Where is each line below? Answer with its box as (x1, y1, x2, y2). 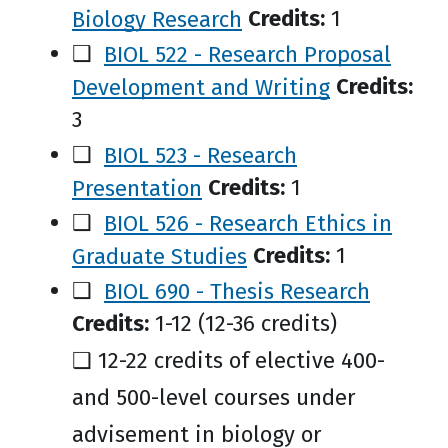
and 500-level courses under (72, 384, 356, 411)
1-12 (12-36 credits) (149, 310, 337, 337)
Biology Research (72, 5, 242, 32)
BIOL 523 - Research (104, 141, 297, 168)
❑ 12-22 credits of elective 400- (72, 347, 385, 374)
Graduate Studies (72, 242, 247, 269)
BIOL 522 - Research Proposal (104, 40, 391, 67)
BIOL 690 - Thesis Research (104, 277, 370, 304)
